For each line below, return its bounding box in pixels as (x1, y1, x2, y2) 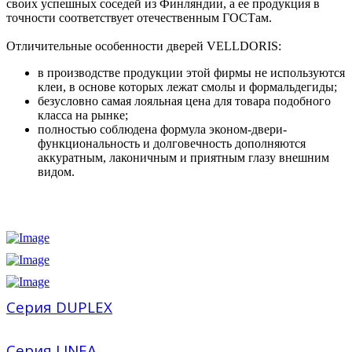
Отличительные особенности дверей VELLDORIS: (6, 38, 281, 53)
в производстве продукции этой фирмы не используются (38, 65, 345, 79)
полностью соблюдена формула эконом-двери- (38, 122, 287, 136)
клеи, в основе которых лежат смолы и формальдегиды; (38, 79, 337, 93)
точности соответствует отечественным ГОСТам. (6, 10, 272, 24)
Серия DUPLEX (6, 296, 112, 317)
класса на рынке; (38, 108, 128, 122)
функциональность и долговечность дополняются (38, 136, 306, 150)
